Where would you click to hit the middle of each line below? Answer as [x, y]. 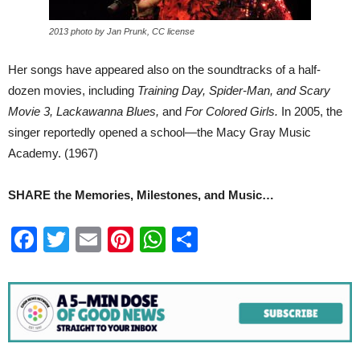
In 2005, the [310, 112]
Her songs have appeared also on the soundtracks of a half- [164, 70]
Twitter [107, 240]
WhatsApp [225, 240]
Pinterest [184, 240]
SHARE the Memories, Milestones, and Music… [141, 195]
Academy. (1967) [53, 153]
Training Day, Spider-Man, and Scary [234, 91]
